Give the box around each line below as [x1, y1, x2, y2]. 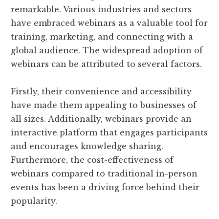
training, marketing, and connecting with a [11, 31, 194, 42]
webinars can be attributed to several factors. [11, 59, 202, 69]
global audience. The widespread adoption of [11, 45, 203, 55]
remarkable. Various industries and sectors [11, 4, 192, 14]
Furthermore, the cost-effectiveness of [11, 154, 174, 165]
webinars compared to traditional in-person [11, 168, 198, 178]
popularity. [11, 196, 58, 206]
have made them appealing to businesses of [11, 100, 197, 110]
